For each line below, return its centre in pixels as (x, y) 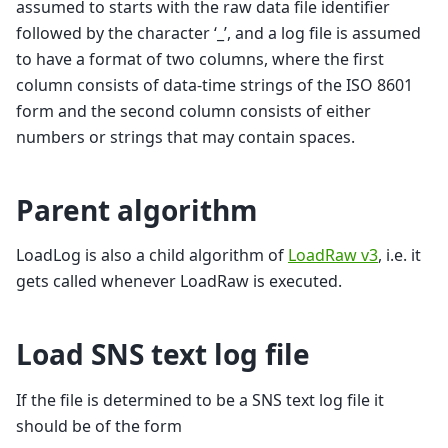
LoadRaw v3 (333, 255)
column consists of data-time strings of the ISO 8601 (214, 84)
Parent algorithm (137, 209)
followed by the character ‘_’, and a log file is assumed (218, 32)
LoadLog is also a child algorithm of (152, 255)
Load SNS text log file (163, 354)
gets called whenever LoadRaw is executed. (179, 281)
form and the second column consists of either (193, 110)
